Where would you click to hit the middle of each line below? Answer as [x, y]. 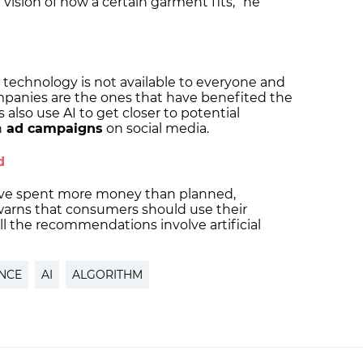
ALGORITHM [107, 275]
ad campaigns [53, 129]
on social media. [158, 129]
